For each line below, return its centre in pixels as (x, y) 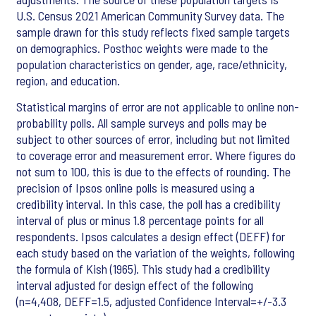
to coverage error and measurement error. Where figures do (156, 156)
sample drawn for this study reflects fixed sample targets (153, 32)
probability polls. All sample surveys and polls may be (141, 123)
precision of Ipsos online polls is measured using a (135, 188)
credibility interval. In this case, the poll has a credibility (148, 204)
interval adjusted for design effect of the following (135, 285)
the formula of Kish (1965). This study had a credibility (143, 269)
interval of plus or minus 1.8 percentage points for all (140, 220)
